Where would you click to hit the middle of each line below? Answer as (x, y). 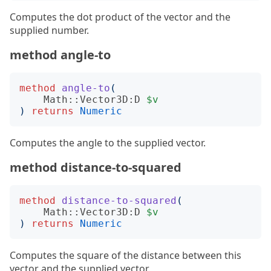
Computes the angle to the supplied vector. (108, 143)
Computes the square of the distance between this (126, 255)
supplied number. (49, 30)
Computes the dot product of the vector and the (120, 17)
